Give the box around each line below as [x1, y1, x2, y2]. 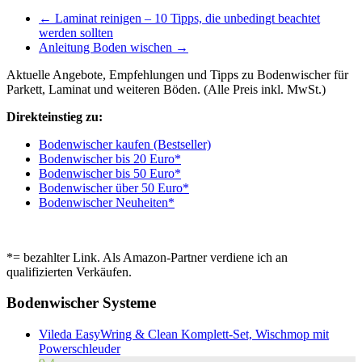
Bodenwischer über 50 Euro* [39, 180, 189, 195]
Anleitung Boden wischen [39, 40, 175, 54]
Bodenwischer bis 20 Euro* [39, 151, 181, 166]
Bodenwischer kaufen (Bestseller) [39, 137, 211, 151]
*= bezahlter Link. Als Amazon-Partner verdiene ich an [6, 250, 288, 264]
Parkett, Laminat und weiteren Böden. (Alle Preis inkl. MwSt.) [6, 82, 326, 96]
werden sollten [39, 25, 113, 40]
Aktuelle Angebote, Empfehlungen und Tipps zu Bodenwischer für [6, 67, 348, 82]
